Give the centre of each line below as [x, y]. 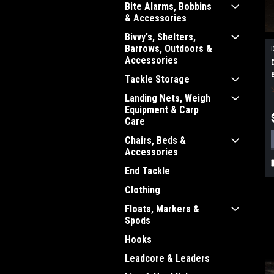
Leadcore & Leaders [167, 258]
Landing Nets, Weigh [168, 98]
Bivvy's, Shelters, [160, 37]
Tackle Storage [157, 79]
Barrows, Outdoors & [168, 49]
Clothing [143, 190]
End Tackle [147, 171]
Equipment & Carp [162, 110]
